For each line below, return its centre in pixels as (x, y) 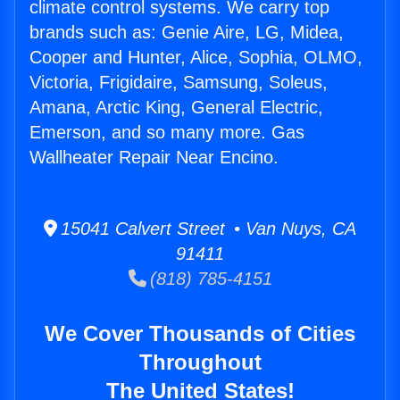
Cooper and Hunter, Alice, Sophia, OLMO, (196, 58)
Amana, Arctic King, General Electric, (176, 108)
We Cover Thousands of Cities (200, 334)
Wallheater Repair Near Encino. (154, 158)
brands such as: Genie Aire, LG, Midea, (187, 33)
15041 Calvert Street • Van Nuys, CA (207, 229)
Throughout (200, 362)
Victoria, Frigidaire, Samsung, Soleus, (179, 83)
